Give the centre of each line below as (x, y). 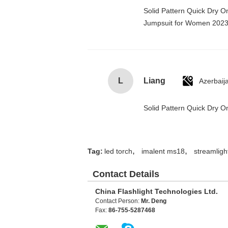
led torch (118, 151)
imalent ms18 (163, 151)
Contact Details (126, 174)
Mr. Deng (154, 201)
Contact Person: (118, 201)
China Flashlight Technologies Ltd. (156, 191)
